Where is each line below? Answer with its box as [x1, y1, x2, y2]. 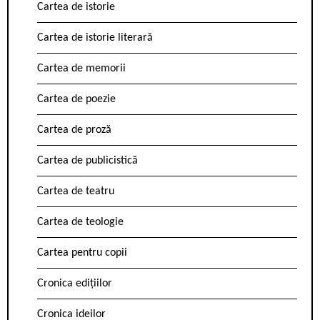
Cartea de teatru [37, 186, 114, 198]
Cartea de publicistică [37, 155, 138, 167]
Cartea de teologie [37, 216, 124, 229]
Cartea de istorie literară [37, 32, 153, 44]
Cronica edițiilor [37, 278, 112, 290]
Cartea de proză [37, 124, 111, 136]
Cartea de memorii [37, 63, 126, 75]
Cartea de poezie [37, 94, 116, 106]
